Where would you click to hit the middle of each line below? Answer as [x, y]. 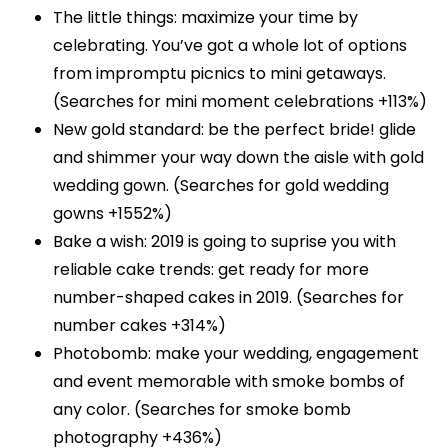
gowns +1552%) [113, 214]
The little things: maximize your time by [206, 18]
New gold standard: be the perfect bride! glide [235, 130]
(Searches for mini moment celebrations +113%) [240, 102]
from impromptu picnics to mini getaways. [220, 74]
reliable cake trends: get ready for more [211, 270]
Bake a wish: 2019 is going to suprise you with [225, 242]
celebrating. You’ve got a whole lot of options [230, 46]
